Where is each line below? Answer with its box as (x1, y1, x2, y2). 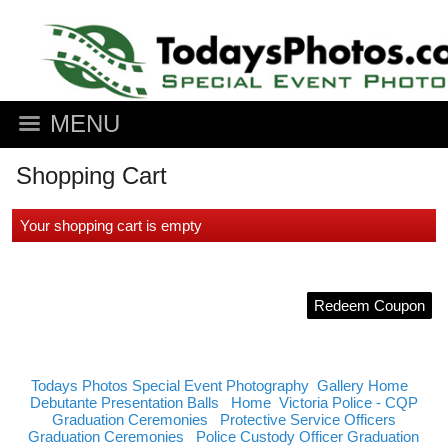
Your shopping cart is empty (20, 217, 202, 234)
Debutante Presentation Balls (29, 394, 219, 411)
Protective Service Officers (219, 411, 396, 428)
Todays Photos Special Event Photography (31, 377, 310, 394)
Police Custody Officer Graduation (196, 428, 420, 445)
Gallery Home (317, 377, 409, 394)
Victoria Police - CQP (278, 394, 418, 411)
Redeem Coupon (314, 297, 425, 314)
